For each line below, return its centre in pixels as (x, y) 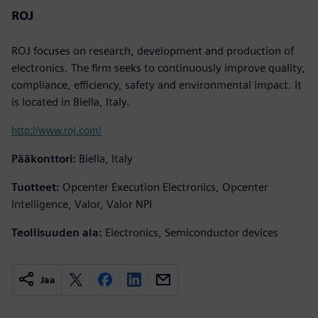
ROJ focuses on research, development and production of (153, 50)
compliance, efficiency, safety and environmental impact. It (157, 84)
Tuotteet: (35, 187)
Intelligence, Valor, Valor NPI (82, 204)
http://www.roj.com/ (56, 130)
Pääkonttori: (44, 158)
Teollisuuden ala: (57, 232)
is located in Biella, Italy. (71, 102)
